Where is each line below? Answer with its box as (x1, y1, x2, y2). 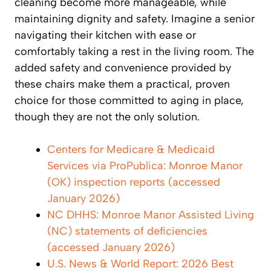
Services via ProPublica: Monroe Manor (47, 158, 243, 172)
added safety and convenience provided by (15, 60, 231, 74)
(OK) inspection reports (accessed (47, 175, 220, 189)
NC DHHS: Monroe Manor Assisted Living (47, 207, 254, 221)
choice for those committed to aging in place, (15, 93, 244, 107)
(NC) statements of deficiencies (47, 224, 207, 238)
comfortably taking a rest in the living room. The (15, 44, 254, 58)
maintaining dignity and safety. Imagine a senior (15, 11, 255, 25)
